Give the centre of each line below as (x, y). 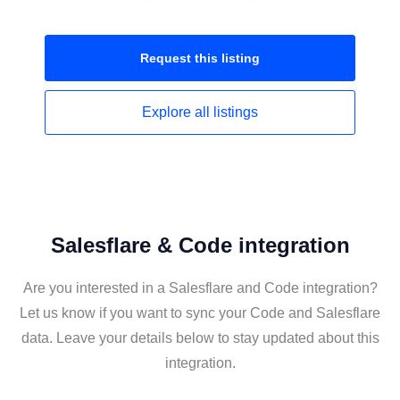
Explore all (178, 112)
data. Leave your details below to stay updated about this (200, 338)
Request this (181, 58)
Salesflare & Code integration (200, 245)
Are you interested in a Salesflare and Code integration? (200, 288)
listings (236, 112)
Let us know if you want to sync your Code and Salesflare (200, 313)
